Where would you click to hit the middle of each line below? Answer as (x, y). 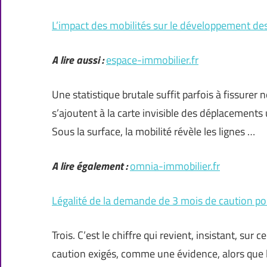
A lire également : (90, 166)
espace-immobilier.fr (152, 60)
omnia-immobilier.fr (175, 166)
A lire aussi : (78, 60)
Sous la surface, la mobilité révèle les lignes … (153, 132)
